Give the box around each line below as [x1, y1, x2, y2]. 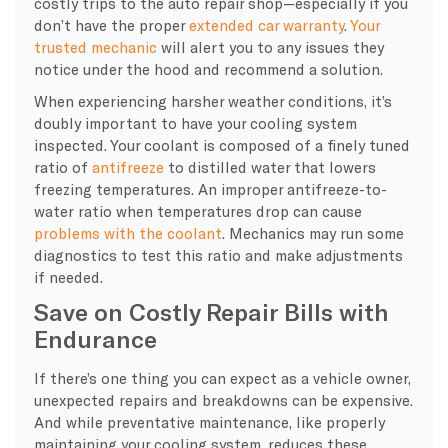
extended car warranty [188, 15, 344, 34]
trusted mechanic [33, 37, 157, 56]
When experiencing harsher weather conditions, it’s [33, 91, 392, 110]
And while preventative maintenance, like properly [33, 412, 385, 431]
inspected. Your [33, 135, 144, 154]
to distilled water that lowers [163, 157, 376, 176]
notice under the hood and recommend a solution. [33, 59, 383, 78]
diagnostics [33, 245, 117, 264]
